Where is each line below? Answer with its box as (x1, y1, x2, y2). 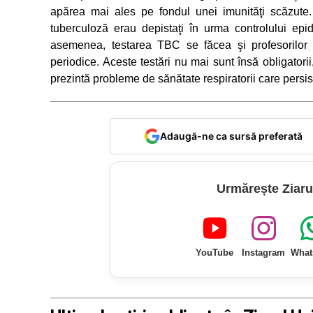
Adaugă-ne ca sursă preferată (159, 130, 303, 142)
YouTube (196, 247, 233, 258)
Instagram (242, 247, 285, 258)
